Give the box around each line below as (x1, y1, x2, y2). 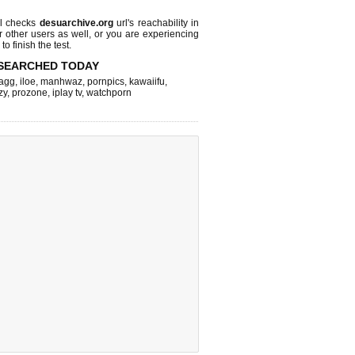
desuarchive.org (39, 17, 113, 29)
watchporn (86, 87, 132, 98)
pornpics (87, 76, 124, 87)
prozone (12, 87, 48, 98)
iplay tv (52, 87, 82, 98)
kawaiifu (129, 76, 165, 87)
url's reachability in (113, 17, 199, 29)
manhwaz (40, 76, 82, 87)
